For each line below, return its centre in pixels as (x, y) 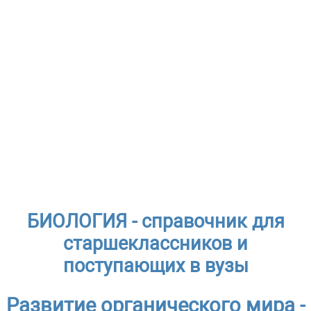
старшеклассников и (155, 243)
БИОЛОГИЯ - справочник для (155, 221)
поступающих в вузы (155, 266)
